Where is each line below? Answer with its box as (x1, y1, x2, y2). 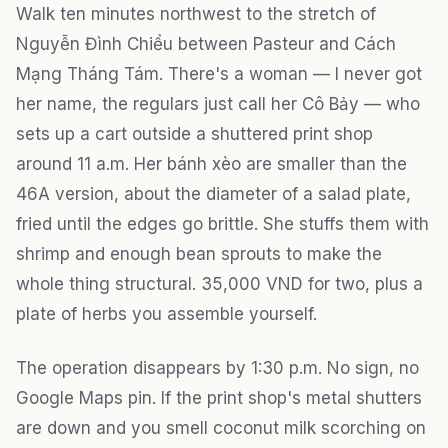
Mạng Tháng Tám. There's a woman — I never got (16, 63, 422, 84)
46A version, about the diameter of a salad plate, (16, 183, 411, 204)
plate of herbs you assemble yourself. (16, 303, 317, 324)
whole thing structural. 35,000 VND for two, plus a (16, 273, 423, 294)
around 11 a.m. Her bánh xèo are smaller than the (16, 153, 407, 174)
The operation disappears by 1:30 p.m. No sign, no (16, 357, 419, 378)
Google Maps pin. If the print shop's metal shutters (16, 387, 422, 408)
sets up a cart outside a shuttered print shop (16, 123, 373, 144)
